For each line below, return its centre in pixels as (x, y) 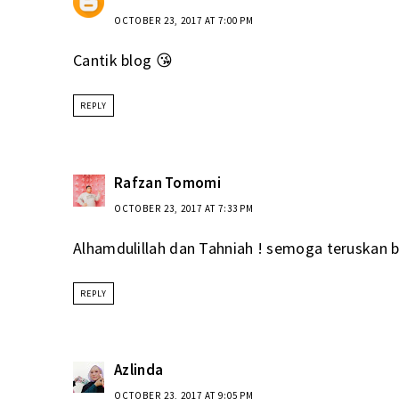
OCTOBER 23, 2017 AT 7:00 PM (184, 21)
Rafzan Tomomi (167, 182)
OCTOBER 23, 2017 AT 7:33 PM (184, 208)
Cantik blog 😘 (123, 61)
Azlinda (139, 370)
